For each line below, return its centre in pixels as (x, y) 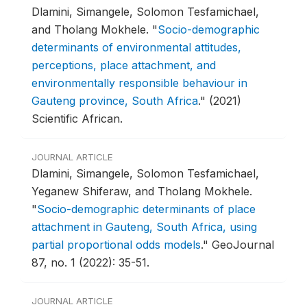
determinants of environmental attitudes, (136, 48)
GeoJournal (243, 245)
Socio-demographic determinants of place (146, 209)
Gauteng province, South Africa (115, 101)
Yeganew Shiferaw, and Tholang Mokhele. (142, 192)
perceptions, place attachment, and (124, 65)
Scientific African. (77, 119)
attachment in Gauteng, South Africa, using (144, 227)
